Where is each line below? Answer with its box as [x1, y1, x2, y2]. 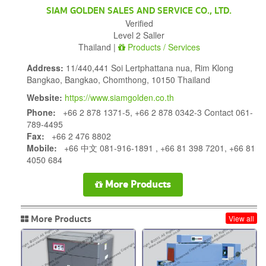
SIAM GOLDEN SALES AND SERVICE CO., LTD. [46, 3, 232, 18]
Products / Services [125, 40, 200, 53]
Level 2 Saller [113, 28, 164, 41]
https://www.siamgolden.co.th [65, 91, 174, 103]
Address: [27, 61, 66, 74]
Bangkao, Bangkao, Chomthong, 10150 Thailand [27, 73, 210, 85]
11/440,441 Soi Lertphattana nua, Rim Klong [66, 61, 233, 74]
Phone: [27, 106, 56, 118]
